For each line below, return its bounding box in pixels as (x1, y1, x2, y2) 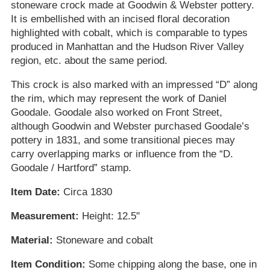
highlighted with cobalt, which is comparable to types (10, 27, 248, 39)
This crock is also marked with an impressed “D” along (10, 79, 257, 91)
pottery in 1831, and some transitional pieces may (10, 134, 235, 146)
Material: (10, 234, 53, 246)
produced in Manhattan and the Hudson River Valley (10, 41, 244, 53)
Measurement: (10, 210, 79, 222)
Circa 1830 (60, 186, 112, 198)
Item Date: (10, 186, 60, 198)
